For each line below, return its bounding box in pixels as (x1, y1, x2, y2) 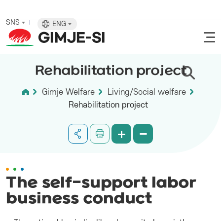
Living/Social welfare (108, 88, 186, 97)
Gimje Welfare (42, 88, 95, 97)
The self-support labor (6, 175, 196, 191)
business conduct (6, 191, 152, 207)
